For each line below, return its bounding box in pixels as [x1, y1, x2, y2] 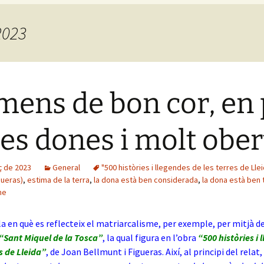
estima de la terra [27, 174, 90, 185]
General [52, 162, 80, 173]
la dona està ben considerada [94, 174, 198, 185]
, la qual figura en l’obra [103, 232, 196, 243]
